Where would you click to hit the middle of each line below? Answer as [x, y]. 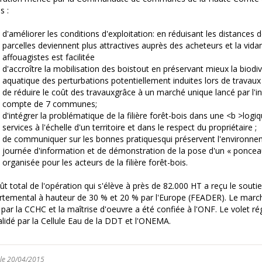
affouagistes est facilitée [49, 57]
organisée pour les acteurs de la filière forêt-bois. [95, 162]
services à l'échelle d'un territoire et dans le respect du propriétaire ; [130, 127]
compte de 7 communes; [50, 104]
